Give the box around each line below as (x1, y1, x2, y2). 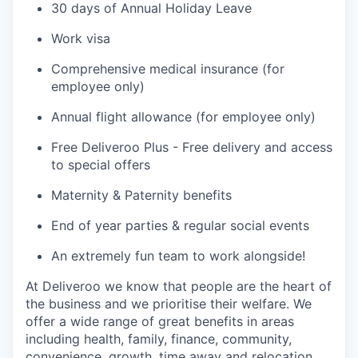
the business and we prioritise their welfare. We (26, 295, 312, 312)
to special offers (51, 156, 150, 173)
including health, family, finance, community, (26, 330, 292, 347)
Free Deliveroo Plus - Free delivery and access (51, 138, 332, 155)
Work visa (51, 30, 110, 46)
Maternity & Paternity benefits (51, 186, 232, 203)
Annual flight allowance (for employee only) (51, 108, 316, 125)
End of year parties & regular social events (51, 217, 309, 233)
